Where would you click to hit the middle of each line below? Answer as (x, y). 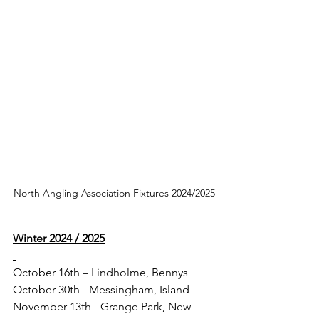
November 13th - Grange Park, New (103, 306)
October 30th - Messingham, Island (101, 289)
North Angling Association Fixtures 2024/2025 (114, 193)
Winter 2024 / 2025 (59, 238)
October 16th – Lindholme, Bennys (100, 272)
